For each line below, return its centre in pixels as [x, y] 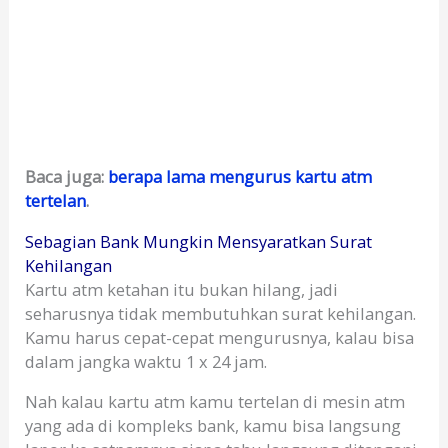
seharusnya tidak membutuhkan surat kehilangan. [221, 313]
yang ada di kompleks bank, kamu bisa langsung [213, 425]
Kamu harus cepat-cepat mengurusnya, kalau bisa [220, 337]
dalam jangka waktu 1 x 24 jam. [146, 361]
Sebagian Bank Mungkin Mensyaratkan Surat [199, 241]
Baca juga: [67, 177]
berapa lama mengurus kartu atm [240, 177]
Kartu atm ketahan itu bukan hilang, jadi [182, 289]
